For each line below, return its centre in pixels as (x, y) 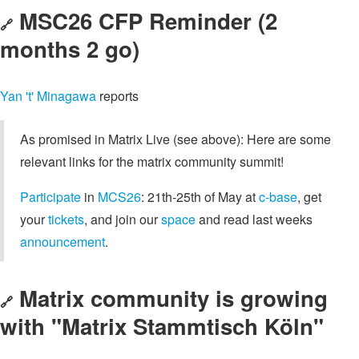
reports (117, 96)
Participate (50, 197)
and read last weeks (254, 219)
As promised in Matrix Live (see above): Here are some (175, 139)
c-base (278, 197)
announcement (63, 242)
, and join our (123, 219)
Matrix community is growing (173, 297)
